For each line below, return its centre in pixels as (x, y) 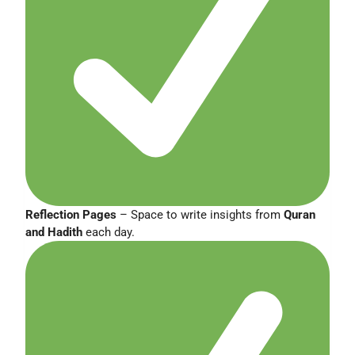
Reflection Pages (71, 214)
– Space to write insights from (200, 214)
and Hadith (54, 232)
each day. (109, 232)
